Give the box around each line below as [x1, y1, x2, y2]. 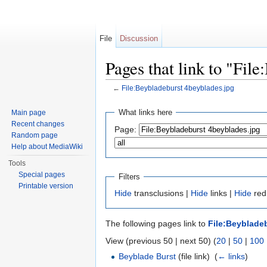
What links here [118, 108, 172, 117]
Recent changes [11, 120, 65, 128]
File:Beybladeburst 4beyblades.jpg [121, 84, 234, 92]
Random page [11, 131, 58, 139]
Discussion [120, 34, 159, 43]
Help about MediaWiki [11, 142, 83, 151]
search [184, 92, 210, 103]
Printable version [18, 182, 74, 190]
